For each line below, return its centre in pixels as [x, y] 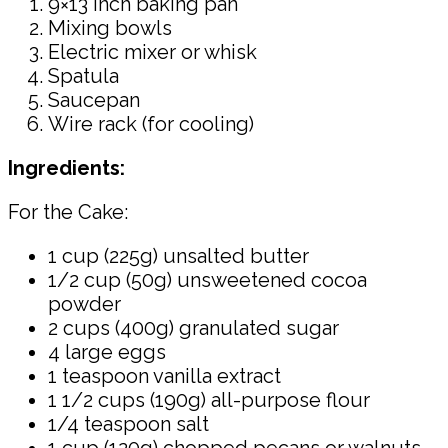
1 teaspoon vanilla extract [164, 375]
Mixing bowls [110, 27]
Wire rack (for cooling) [151, 123]
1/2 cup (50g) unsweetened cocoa [207, 279]
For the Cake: [68, 211]
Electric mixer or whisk [152, 51]
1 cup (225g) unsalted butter [178, 255]
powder [84, 303]
